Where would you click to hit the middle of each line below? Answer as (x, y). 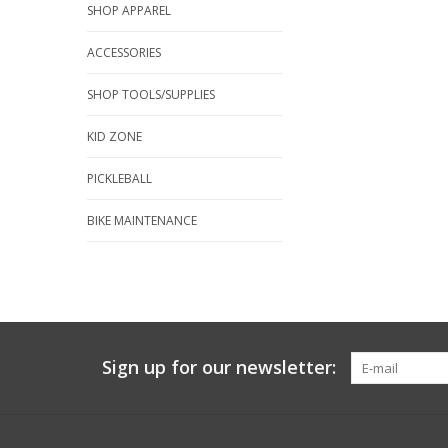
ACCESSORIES (124, 52)
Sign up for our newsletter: (219, 367)
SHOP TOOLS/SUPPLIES (151, 94)
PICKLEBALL (119, 178)
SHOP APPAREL (129, 10)
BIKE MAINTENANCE (142, 220)
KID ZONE (114, 136)
